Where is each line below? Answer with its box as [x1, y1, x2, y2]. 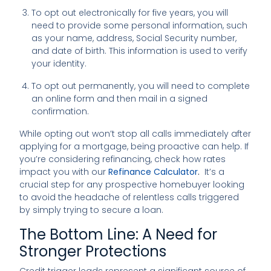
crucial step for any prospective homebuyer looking [19, 178, 245, 191]
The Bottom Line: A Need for [19, 224, 218, 244]
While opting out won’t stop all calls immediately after [19, 127, 252, 140]
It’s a [202, 165, 225, 178]
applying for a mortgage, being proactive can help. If [19, 140, 249, 152]
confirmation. [31, 105, 90, 117]
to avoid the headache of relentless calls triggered [19, 191, 240, 203]
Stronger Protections [19, 241, 167, 261]
